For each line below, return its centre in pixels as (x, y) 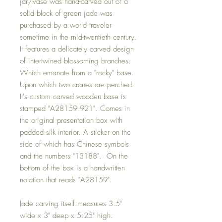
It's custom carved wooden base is (73, 96)
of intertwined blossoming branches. (75, 61)
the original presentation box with (71, 120)
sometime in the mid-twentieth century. (78, 37)
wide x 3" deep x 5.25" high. (66, 215)
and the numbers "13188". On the (74, 156)
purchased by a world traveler (66, 25)
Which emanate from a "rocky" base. (77, 73)
